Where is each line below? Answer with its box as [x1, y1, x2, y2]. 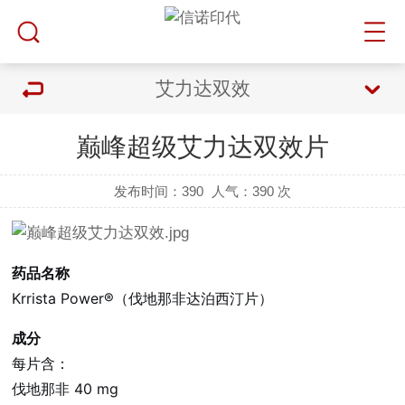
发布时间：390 [114, 184, 204, 199]
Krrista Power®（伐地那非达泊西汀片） [12, 289, 274, 307]
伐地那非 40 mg [12, 380, 119, 398]
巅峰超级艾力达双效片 [76, 133, 329, 161]
